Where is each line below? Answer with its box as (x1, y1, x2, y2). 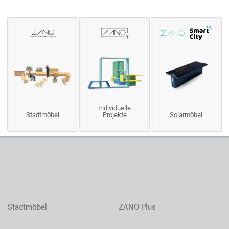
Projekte (102, 111, 127, 119)
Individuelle (98, 104, 131, 112)
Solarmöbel (170, 111, 203, 119)
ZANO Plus (118, 202, 156, 212)
